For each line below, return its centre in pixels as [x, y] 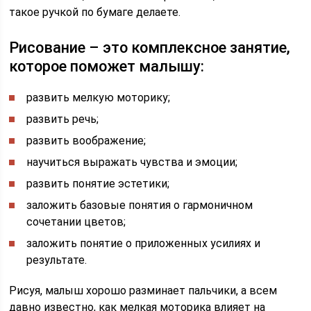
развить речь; [63, 119]
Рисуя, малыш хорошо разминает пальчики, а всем [143, 290]
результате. [57, 260]
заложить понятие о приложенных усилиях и [144, 243]
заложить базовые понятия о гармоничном [140, 205]
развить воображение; [86, 140]
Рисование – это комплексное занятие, [150, 47]
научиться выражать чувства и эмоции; [132, 162]
